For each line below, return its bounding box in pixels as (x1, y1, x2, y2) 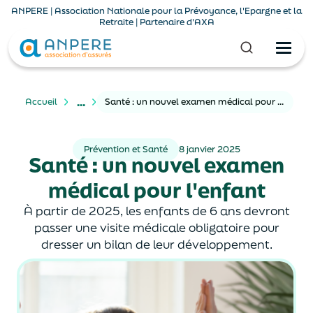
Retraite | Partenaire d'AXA (99, 16, 214, 28)
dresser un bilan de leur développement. (41, 236, 272, 252)
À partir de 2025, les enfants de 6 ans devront (23, 203, 290, 219)
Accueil (25, 96, 57, 108)
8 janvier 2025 (179, 143, 240, 155)
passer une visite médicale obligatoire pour (34, 219, 279, 235)
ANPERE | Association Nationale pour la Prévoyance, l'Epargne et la (11, 5, 302, 17)
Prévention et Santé (84, 143, 168, 155)
